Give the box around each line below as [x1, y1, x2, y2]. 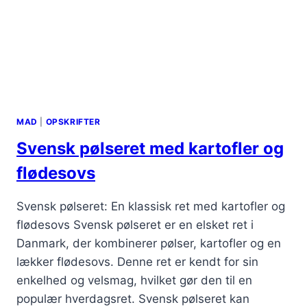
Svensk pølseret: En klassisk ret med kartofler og [16, 199, 285, 214]
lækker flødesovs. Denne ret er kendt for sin [16, 255, 258, 269]
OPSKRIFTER [45, 116, 101, 127]
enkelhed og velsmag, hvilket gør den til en [16, 273, 252, 288]
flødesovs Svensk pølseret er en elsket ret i [16, 218, 254, 232]
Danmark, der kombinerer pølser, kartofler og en [16, 236, 281, 251]
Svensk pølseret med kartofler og [16, 138, 284, 159]
